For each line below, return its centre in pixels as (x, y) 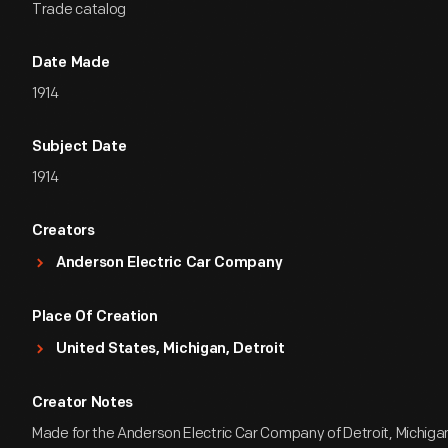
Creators (63, 231)
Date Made (71, 63)
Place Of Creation (95, 317)
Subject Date (79, 147)
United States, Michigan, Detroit (170, 349)
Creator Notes (83, 403)
